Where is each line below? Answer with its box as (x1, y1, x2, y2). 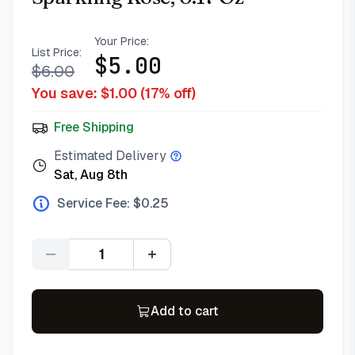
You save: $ (32, 84, 109, 102)
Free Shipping (54, 119, 134, 136)
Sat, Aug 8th (54, 166, 128, 183)
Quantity (100, 254, 150, 271)
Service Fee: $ (57, 195, 141, 212)
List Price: (32, 45, 82, 59)
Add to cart (151, 303, 219, 319)
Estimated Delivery (54, 147, 166, 164)
